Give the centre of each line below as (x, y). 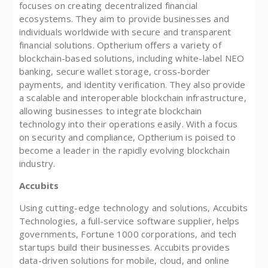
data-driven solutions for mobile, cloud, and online (124, 261)
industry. (37, 164)
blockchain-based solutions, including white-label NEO (132, 58)
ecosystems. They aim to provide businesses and (124, 19)
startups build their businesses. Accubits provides (124, 247)
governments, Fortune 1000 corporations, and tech (128, 234)
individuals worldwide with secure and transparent (125, 32)
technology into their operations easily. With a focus (128, 124)
